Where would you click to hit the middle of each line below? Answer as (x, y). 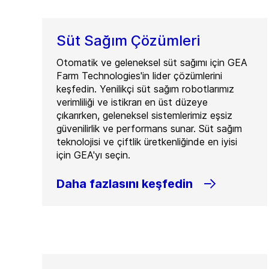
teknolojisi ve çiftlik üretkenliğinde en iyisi (147, 142)
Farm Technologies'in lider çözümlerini (139, 76)
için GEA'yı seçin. (93, 155)
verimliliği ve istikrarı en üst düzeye (132, 102)
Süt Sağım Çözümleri (128, 41)
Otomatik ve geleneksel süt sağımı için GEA (152, 62)
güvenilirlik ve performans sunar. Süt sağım (149, 128)
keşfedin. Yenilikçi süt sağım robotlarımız (145, 89)
